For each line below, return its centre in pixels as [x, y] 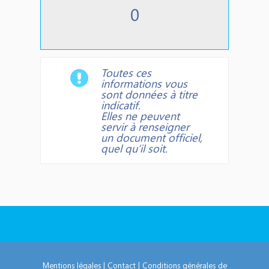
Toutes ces [126, 72]
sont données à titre [150, 94]
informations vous [144, 83]
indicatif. [122, 105]
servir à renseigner [145, 126]
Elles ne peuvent [141, 116]
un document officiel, [152, 137]
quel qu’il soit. [134, 148]
